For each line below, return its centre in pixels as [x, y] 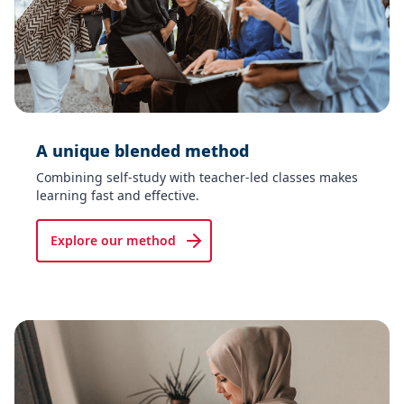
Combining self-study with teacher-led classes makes [197, 178]
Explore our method [113, 241]
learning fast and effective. [118, 196]
